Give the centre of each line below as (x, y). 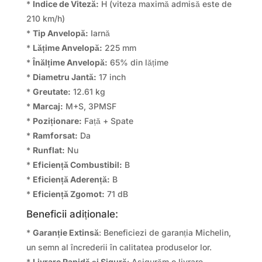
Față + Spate (107, 120)
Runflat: (49, 150)
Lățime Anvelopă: (67, 47)
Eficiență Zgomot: (68, 194)
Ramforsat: (55, 135)
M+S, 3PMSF (89, 106)
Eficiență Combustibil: (77, 164)
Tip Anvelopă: (60, 33)
